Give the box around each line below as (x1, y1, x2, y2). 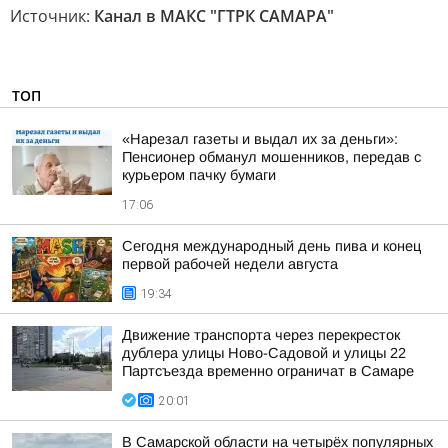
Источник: (10, 5, 94, 27)
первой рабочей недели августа (122, 256, 338, 272)
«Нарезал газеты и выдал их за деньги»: (122, 131, 398, 147)
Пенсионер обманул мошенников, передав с (122, 149, 421, 165)
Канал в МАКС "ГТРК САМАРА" (94, 5, 334, 27)
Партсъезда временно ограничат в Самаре (122, 363, 414, 379)
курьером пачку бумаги (122, 167, 276, 183)
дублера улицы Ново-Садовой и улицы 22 (122, 345, 406, 361)
